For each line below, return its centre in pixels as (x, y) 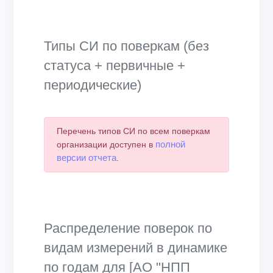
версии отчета (87, 158)
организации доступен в (106, 145)
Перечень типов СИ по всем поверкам (133, 131)
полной (170, 144)
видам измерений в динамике (136, 248)
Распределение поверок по (128, 229)
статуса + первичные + (115, 66)
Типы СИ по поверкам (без (126, 46)
